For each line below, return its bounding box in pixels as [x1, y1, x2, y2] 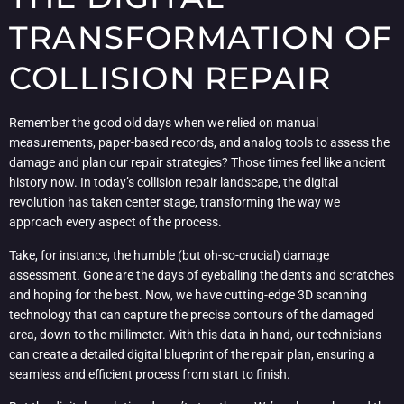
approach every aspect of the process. [9, 215, 222, 230]
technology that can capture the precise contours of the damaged [9, 307, 374, 322]
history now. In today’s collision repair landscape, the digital [9, 175, 338, 190]
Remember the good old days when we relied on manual [9, 115, 318, 131]
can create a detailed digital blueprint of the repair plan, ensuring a [9, 346, 375, 362]
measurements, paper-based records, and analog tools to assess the [9, 135, 390, 151]
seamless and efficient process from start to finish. [9, 366, 290, 381]
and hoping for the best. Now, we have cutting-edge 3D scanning [9, 287, 367, 302]
